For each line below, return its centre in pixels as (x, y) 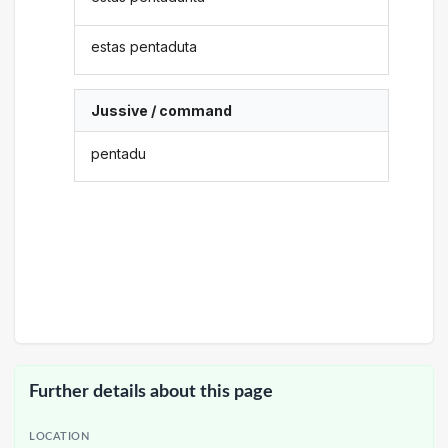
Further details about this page (151, 391)
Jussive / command (162, 111)
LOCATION (59, 437)
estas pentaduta (144, 46)
